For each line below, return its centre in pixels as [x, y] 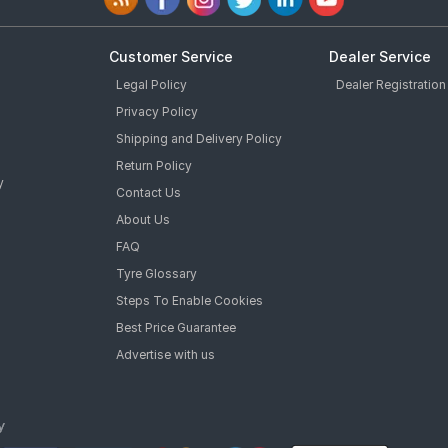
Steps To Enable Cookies [189, 300]
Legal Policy [151, 84]
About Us [143, 219]
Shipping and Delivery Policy [199, 138]
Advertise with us [165, 354]
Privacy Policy [157, 111]
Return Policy [154, 165]
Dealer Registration [391, 84]
